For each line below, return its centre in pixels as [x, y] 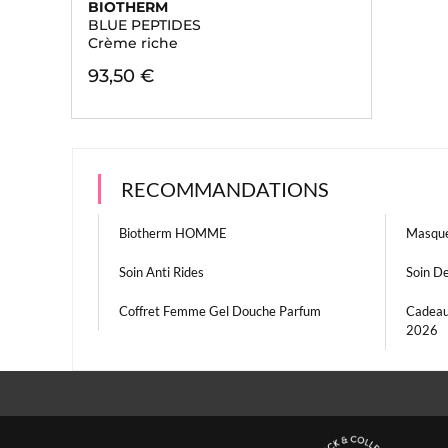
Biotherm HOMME [173, 233]
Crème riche [133, 43]
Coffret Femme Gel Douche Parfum [220, 311]
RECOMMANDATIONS [225, 189]
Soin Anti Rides [161, 272]
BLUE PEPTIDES [144, 25]
